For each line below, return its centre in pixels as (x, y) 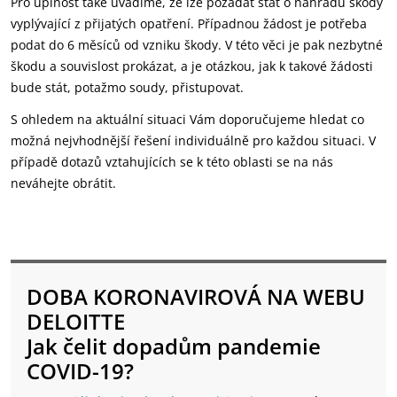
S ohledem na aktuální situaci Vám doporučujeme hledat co (187, 119)
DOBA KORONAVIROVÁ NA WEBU (196, 296)
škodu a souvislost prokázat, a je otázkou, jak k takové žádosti (192, 66)
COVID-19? (80, 371)
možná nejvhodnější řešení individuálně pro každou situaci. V (193, 140)
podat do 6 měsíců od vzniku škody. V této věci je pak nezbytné (197, 45)
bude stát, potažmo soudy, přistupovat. (127, 87)
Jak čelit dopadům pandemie (174, 346)
